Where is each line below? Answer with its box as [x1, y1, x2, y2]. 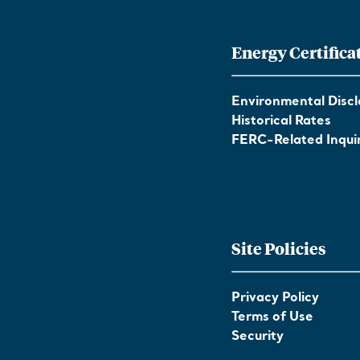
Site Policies [231, 237, 326, 259]
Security [231, 329, 284, 344]
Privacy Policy [231, 291, 319, 305]
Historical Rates [231, 114, 331, 129]
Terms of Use [231, 310, 313, 325]
